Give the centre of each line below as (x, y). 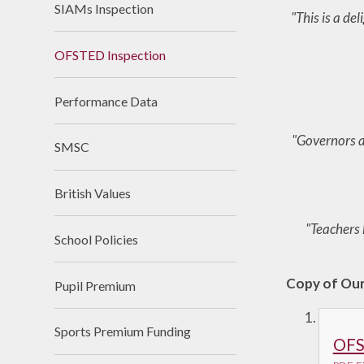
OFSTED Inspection (110, 54)
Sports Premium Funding (123, 331)
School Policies (97, 239)
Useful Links (234, 20)
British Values (93, 193)
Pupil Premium (95, 285)
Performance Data (106, 101)
